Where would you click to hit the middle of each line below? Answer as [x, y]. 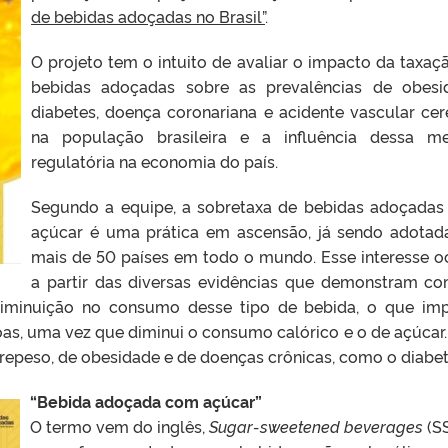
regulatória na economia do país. [154, 160]
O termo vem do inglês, [119, 425]
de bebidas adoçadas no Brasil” [148, 15]
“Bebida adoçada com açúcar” [146, 400]
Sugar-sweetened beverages [316, 425]
